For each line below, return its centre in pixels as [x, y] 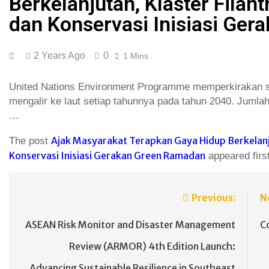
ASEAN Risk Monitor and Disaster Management [131, 225]
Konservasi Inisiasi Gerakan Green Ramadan [107, 156]
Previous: [214, 198]
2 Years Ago [59, 55]
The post [30, 141]
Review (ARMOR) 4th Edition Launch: [153, 246]
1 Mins [135, 56]
